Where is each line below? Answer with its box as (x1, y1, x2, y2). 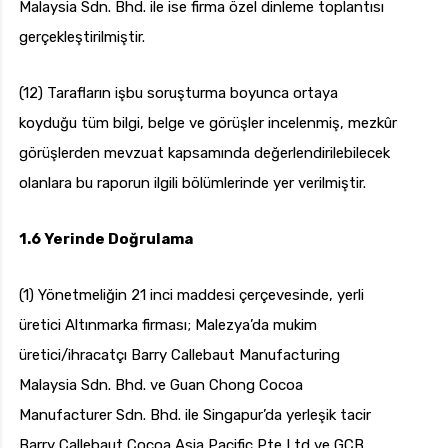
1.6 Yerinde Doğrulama (19, 230, 193, 249)
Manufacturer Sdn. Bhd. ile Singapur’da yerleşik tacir (19, 406, 371, 425)
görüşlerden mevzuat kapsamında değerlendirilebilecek (19, 144, 390, 163)
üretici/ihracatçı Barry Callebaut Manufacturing (19, 346, 340, 365)
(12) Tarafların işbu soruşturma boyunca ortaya (19, 84, 338, 103)
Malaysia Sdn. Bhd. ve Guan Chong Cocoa (19, 376, 303, 395)
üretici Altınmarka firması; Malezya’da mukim (19, 316, 317, 335)
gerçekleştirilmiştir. (19, 28, 145, 47)
